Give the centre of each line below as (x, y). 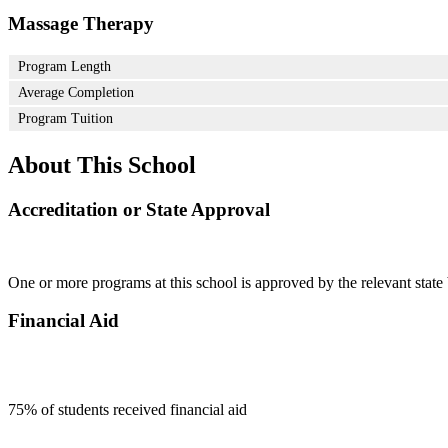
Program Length (64, 67)
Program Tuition (65, 119)
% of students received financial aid (135, 410)
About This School (102, 165)
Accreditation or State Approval (139, 209)
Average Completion (76, 93)
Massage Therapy (81, 24)
